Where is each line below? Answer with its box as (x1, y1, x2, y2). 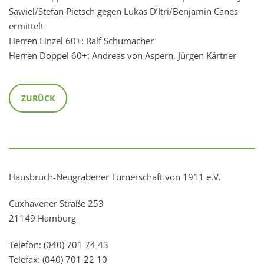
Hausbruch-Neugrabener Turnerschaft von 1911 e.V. (9, 171, 221, 183)
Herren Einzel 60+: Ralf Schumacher (9, 35, 154, 47)
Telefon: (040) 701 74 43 (9, 239, 108, 251)
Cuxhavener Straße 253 (9, 197, 104, 210)
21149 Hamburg (9, 212, 76, 225)
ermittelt (9, 20, 44, 32)
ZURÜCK (21, 93, 55, 104)
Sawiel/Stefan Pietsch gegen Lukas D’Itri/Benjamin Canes (9, 5, 238, 18)
